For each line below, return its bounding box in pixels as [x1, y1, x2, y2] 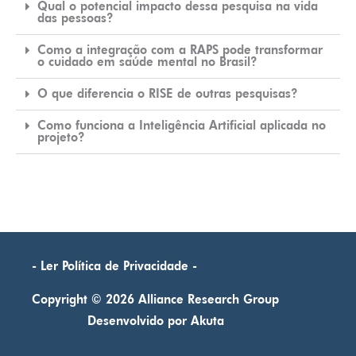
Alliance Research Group [138, 292, 279, 307]
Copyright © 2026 [32, 292, 138, 307]
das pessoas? [37, 10, 114, 25]
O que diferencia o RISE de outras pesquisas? [37, 86, 298, 101]
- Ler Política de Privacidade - [32, 259, 197, 273]
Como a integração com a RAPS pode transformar [37, 42, 323, 57]
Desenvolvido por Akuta [87, 314, 224, 328]
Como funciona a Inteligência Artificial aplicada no [37, 118, 326, 133]
